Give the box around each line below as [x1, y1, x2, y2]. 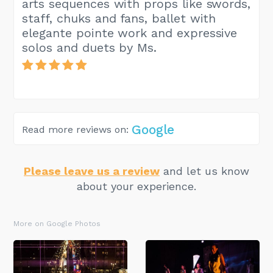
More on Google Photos [13, 219, 101, 229]
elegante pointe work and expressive [22, 26, 238, 41]
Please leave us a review [24, 165, 160, 178]
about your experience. [77, 180, 196, 193]
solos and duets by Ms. [22, 40, 157, 55]
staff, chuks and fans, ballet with [22, 11, 216, 26]
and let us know [160, 165, 249, 178]
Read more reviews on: [22, 123, 129, 135]
